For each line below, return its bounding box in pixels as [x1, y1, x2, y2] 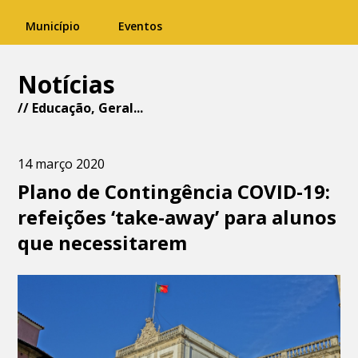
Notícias [18, 68, 116, 101]
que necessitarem [18, 229, 188, 256]
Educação [32, 99, 92, 117]
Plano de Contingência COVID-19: [18, 178, 331, 205]
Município [26, 18, 80, 34]
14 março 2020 [18, 155, 105, 173]
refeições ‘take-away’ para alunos [18, 204, 337, 230]
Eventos [118, 18, 162, 34]
